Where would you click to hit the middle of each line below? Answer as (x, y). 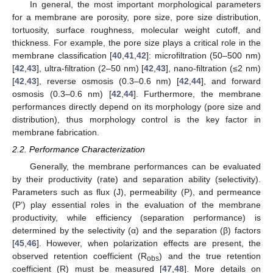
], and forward (231, 81)
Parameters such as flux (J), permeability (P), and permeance (136, 192)
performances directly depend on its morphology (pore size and (136, 106)
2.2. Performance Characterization (79, 150)
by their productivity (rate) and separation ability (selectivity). (136, 179)
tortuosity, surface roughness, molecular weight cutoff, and (136, 30)
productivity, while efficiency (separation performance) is (136, 218)
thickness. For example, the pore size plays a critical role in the (136, 42)
